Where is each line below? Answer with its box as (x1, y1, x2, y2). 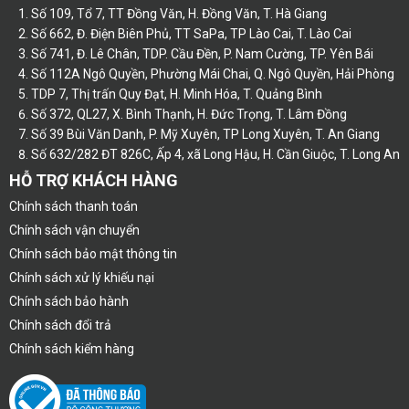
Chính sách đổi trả (9, 317, 111, 332)
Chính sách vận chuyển (9, 222, 140, 237)
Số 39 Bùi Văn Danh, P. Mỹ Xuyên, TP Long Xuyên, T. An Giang (31, 126, 380, 142)
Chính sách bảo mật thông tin (9, 246, 177, 261)
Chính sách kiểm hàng (9, 341, 134, 356)
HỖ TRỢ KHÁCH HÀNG (9, 170, 178, 190)
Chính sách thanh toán (9, 198, 138, 214)
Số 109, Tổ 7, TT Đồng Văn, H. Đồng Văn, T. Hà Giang (31, 5, 327, 21)
